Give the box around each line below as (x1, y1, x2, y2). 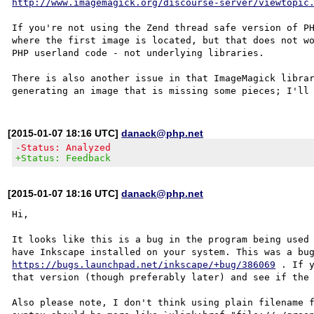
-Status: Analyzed (15, 142, 111, 153)
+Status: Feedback (15, 152, 111, 163)
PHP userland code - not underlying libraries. (12, 47, 265, 58)
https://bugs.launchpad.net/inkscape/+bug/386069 (12, 259, 276, 270)
